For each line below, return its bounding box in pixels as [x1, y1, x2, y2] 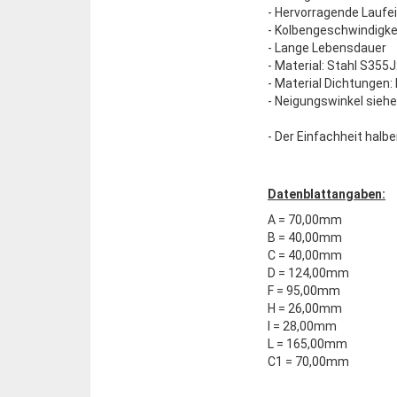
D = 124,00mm [268, 266, 349, 280]
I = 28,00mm [268, 319, 337, 333]
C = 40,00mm [268, 248, 342, 262]
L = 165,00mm [268, 337, 347, 351]
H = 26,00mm [268, 301, 342, 315]
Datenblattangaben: [268, 187, 385, 201]
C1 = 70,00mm [268, 354, 349, 369]
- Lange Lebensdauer [268, 41, 386, 55]
